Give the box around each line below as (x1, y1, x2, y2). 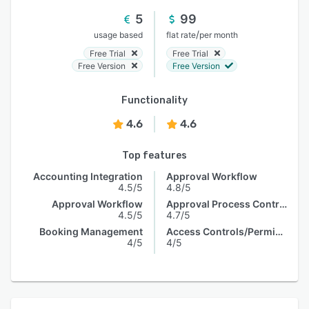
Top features (122, 150, 187, 161)
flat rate (166, 30, 196, 40)
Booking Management (39, 226, 143, 237)
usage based (94, 30, 143, 40)
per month (199, 30, 238, 40)
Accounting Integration (33, 170, 143, 182)
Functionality (121, 94, 188, 106)
